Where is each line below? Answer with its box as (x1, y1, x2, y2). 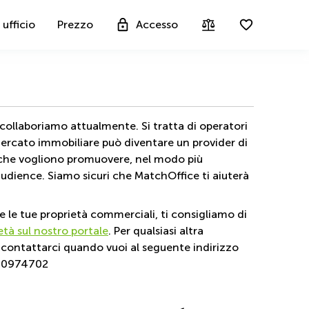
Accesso (136, 19, 178, 30)
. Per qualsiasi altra (108, 225, 203, 237)
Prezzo (57, 19, 93, 30)
